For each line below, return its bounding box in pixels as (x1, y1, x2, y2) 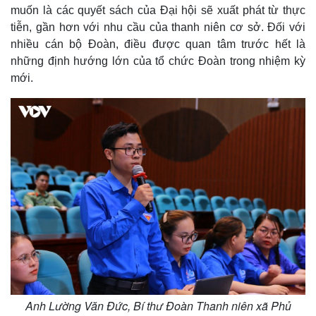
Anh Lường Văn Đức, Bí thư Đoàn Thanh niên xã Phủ (25, 297, 291, 314)
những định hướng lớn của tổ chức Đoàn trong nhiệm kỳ (11, 55, 305, 67)
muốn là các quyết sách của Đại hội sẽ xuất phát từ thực (11, 4, 305, 16)
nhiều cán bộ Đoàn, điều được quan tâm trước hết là (11, 38, 305, 50)
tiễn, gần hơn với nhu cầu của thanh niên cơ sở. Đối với (11, 21, 305, 33)
